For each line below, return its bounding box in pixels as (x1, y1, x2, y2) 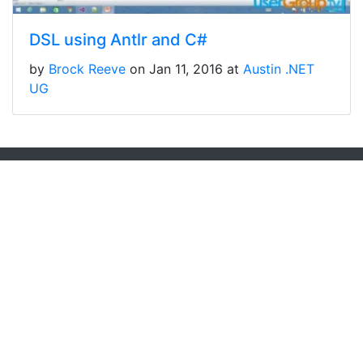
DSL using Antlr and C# (29, 30, 207, 50)
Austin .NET (243, 61, 314, 78)
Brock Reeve (49, 61, 126, 78)
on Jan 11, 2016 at (130, 61, 243, 78)
